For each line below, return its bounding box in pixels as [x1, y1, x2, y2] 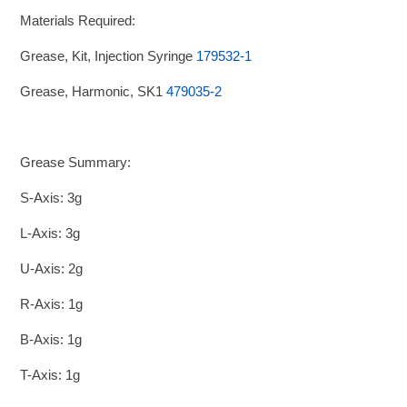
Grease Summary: [20, 154, 132, 170]
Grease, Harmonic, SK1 [20, 83, 167, 99]
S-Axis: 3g [20, 189, 83, 205]
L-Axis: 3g [20, 224, 81, 241]
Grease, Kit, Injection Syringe [20, 47, 197, 64]
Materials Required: [20, 12, 136, 28]
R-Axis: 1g [20, 295, 84, 312]
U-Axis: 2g [20, 260, 84, 276]
